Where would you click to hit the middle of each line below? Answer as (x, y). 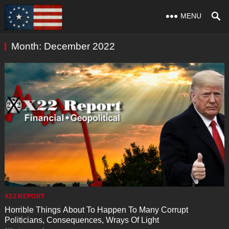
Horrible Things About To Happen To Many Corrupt (96, 210)
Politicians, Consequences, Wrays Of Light (82, 220)
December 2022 (79, 46)
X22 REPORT (25, 196)
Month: (27, 46)
